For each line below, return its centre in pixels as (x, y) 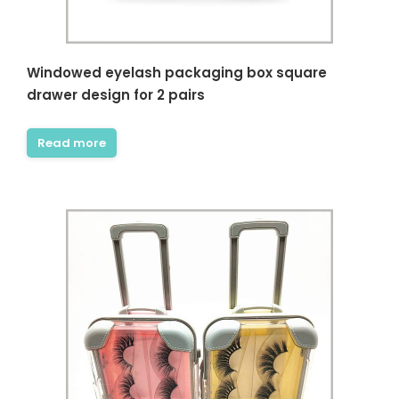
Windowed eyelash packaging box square (177, 73)
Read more (72, 143)
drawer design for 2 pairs (116, 95)
